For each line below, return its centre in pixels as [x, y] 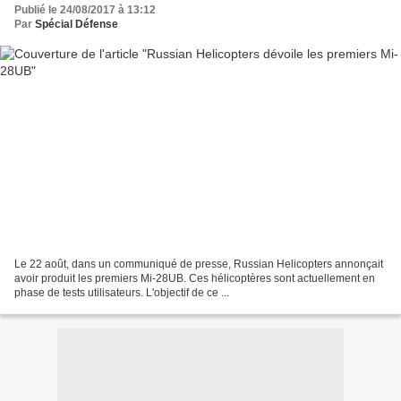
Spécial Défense [77, 25]
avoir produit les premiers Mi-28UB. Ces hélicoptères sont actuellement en [195, 278]
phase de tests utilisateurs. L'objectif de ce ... [122, 292]
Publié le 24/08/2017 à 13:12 [85, 10]
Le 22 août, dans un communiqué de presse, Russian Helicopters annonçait [199, 264]
